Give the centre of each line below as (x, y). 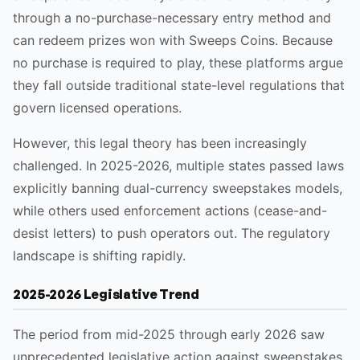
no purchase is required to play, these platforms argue (178, 63)
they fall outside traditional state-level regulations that (179, 85)
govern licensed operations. (97, 108)
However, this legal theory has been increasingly (160, 143)
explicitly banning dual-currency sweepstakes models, (178, 188)
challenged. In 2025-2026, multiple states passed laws (178, 166)
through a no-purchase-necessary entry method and (172, 18)
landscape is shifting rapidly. (99, 256)
